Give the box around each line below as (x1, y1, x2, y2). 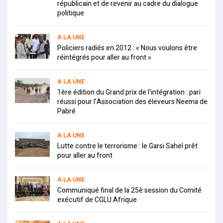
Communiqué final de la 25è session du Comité (57, 185, 202, 196)
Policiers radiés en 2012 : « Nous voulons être (57, 43, 197, 54)
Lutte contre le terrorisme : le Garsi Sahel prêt (57, 141, 198, 152)
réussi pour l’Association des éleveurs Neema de (57, 97, 208, 108)
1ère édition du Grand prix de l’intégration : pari (57, 87, 201, 98)
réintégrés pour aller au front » (57, 52, 151, 63)
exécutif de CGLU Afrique (57, 195, 137, 206)
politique (57, 8, 84, 19)
